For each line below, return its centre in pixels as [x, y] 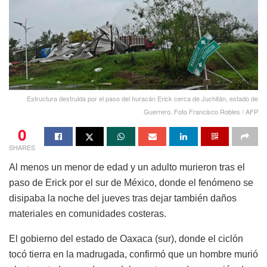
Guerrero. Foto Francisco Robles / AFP [201, 112]
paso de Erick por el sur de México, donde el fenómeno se [131, 183]
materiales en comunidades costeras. [88, 214]
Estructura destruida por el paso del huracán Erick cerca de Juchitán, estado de [142, 99]
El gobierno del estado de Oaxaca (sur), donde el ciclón [126, 239]
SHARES [22, 148]
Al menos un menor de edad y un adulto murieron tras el [127, 167]
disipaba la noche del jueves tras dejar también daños [123, 198]
